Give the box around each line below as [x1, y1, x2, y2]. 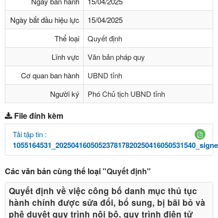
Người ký [50, 89, 79, 99]
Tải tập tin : [13, 128, 47, 139]
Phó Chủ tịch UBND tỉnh [88, 89, 165, 99]
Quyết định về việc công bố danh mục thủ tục [9, 184, 197, 197]
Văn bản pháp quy [88, 52, 145, 62]
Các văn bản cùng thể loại [5, 165, 103, 177]
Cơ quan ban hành [21, 70, 79, 80]
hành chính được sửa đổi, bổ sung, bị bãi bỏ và [9, 196, 205, 208]
